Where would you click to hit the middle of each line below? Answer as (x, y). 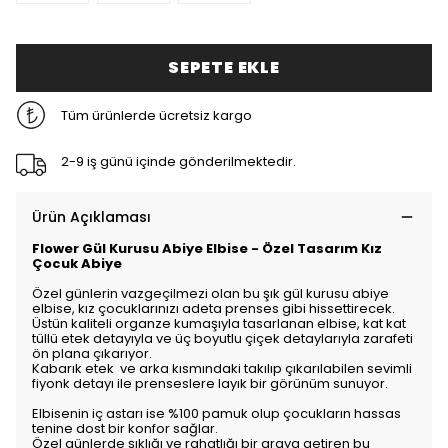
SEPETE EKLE (224, 67)
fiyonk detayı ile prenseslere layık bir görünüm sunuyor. (210, 383)
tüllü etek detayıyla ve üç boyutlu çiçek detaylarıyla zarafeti (222, 338)
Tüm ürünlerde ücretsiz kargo (156, 115)
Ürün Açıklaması (91, 217)
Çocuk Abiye (77, 263)
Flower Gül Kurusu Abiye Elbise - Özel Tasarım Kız (207, 248)
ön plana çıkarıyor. (92, 353)
